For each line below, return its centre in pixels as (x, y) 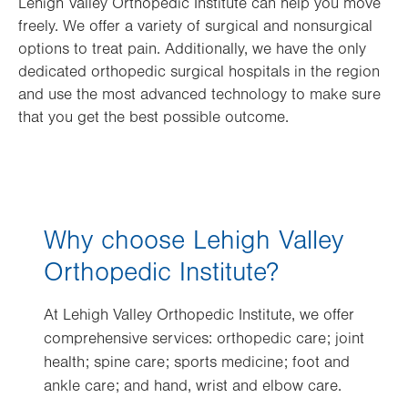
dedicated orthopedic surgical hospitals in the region (199, 72)
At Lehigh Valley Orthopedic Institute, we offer (199, 316)
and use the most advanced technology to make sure (199, 95)
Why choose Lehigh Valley (194, 241)
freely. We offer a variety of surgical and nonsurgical (195, 27)
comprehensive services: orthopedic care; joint (204, 339)
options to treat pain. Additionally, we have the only (192, 50)
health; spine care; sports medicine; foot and (197, 363)
